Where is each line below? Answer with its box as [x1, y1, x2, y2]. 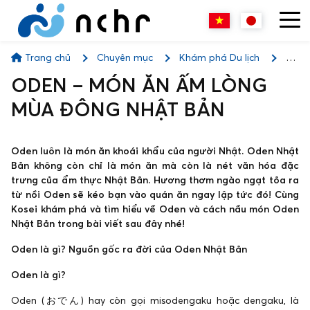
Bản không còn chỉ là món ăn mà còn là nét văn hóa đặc [11, 159, 299, 172]
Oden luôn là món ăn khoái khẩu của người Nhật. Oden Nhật [11, 145, 299, 157]
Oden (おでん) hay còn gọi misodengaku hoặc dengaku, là [11, 294, 299, 307]
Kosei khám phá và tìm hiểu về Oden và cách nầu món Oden [11, 203, 299, 215]
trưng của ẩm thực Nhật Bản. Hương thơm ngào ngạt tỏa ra [11, 174, 299, 186]
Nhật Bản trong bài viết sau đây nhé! [11, 217, 185, 230]
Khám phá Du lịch [179, 51, 259, 64]
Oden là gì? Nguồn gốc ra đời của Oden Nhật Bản [11, 243, 247, 255]
